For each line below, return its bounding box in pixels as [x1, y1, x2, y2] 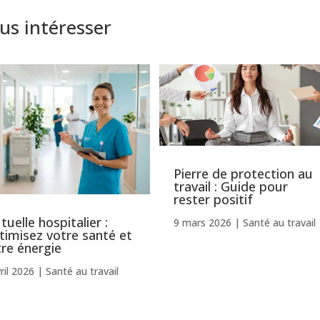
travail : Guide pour [174, 177, 289, 195]
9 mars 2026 [174, 215, 232, 229]
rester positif [174, 190, 254, 208]
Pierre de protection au [174, 164, 314, 182]
